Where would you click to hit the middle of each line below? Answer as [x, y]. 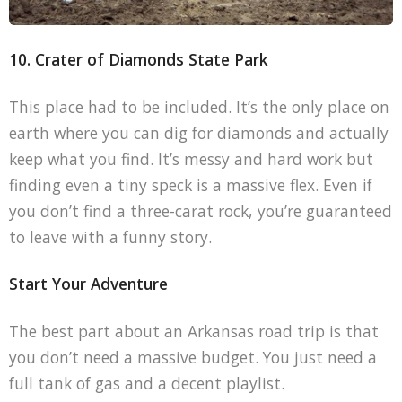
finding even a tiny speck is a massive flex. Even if [190, 184]
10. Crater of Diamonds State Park [138, 59]
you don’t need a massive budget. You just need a [192, 358]
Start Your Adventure [88, 284]
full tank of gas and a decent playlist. [146, 384]
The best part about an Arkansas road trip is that [193, 332]
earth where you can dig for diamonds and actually [198, 132]
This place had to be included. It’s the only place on [199, 106]
